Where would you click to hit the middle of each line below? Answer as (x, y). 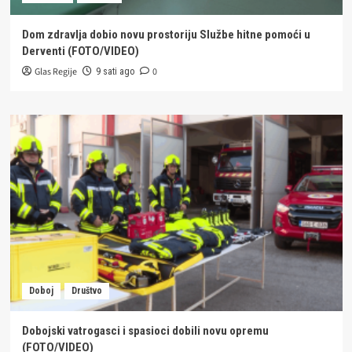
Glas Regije (55, 71)
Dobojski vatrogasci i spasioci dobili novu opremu (145, 330)
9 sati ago (115, 71)
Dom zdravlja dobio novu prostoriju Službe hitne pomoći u (166, 34)
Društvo (86, 290)
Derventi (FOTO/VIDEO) (80, 51)
